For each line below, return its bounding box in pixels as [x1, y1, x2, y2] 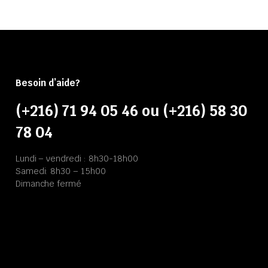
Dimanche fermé [15, 178, 82, 190]
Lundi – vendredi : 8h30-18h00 [15, 153, 138, 165]
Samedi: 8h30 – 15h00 [15, 166, 106, 177]
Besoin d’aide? [15, 77, 80, 89]
